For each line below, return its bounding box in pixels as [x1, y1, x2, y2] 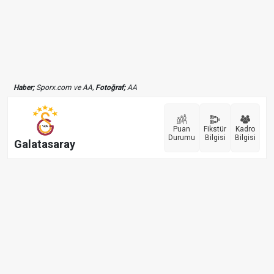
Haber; [13, 83, 34, 92]
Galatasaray [14, 137, 75, 150]
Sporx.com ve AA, [34, 83, 95, 92]
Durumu [168, 133, 195, 143]
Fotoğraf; [95, 83, 125, 92]
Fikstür [204, 125, 226, 134]
